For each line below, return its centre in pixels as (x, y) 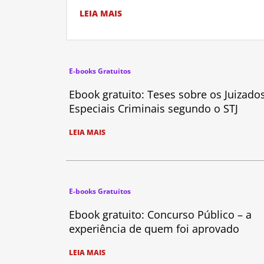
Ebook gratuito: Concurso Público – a (160, 215)
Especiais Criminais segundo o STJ (154, 109)
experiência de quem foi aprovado (154, 229)
